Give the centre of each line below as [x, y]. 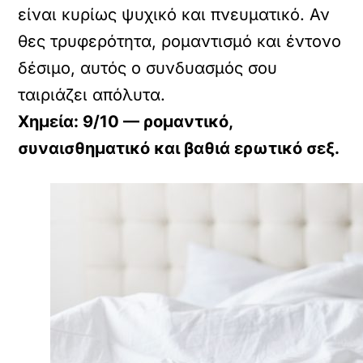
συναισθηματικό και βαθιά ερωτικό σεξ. [179, 149]
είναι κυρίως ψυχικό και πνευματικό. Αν [174, 15]
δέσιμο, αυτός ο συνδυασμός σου [148, 68]
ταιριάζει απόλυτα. [92, 95]
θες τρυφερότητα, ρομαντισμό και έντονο [180, 42]
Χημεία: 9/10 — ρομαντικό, [126, 122]
